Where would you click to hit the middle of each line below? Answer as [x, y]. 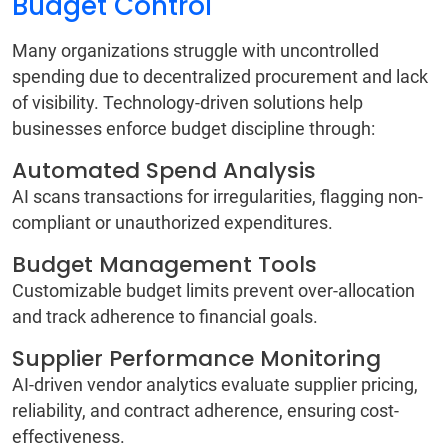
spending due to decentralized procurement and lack [220, 77]
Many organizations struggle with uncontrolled [195, 51]
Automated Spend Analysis [167, 171]
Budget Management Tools [167, 265]
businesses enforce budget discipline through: [195, 129]
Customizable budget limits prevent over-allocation [213, 291]
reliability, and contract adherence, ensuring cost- [205, 411]
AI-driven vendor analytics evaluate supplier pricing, [215, 385]
